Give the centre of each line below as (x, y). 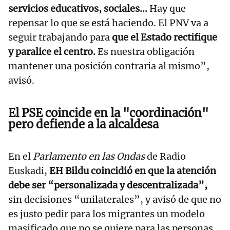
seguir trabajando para (59, 37)
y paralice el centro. (53, 52)
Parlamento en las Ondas (89, 157)
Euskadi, (29, 171)
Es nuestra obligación (146, 52)
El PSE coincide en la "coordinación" (108, 113)
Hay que (168, 9)
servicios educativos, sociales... (79, 9)
